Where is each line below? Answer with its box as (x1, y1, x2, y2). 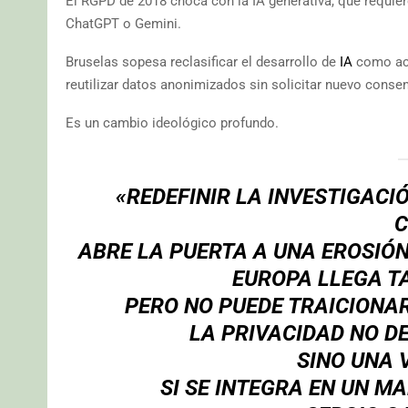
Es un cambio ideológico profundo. (66, 115, 279, 132)
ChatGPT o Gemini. (66, 15, 181, 33)
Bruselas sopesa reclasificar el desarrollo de (66, 54, 336, 71)
